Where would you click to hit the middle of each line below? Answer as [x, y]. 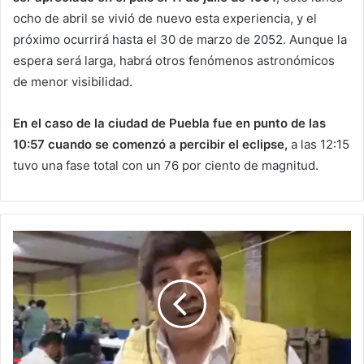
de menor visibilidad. [73, 82]
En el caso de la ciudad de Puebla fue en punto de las [169, 123]
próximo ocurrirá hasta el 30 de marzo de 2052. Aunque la [180, 40]
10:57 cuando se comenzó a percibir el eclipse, [150, 145]
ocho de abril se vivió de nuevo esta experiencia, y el [165, 19]
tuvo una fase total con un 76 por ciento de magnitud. [166, 166]
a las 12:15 [318, 145]
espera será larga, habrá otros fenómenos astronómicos [174, 61]
